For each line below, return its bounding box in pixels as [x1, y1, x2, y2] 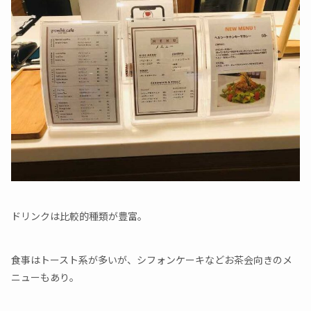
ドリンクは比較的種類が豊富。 [11, 209, 147, 224]
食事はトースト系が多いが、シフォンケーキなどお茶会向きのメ [11, 253, 292, 267]
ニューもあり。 [11, 270, 79, 285]
